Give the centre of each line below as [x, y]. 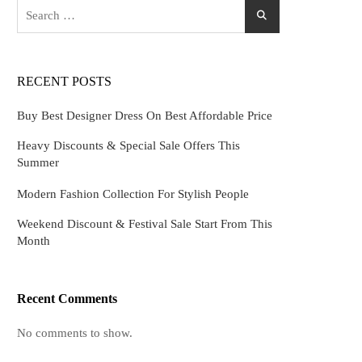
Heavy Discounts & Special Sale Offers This [128, 146]
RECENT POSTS [64, 82]
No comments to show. [75, 333]
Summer [38, 163]
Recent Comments [67, 299]
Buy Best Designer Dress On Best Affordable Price [145, 116]
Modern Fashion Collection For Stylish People [133, 194]
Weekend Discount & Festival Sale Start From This [145, 224]
